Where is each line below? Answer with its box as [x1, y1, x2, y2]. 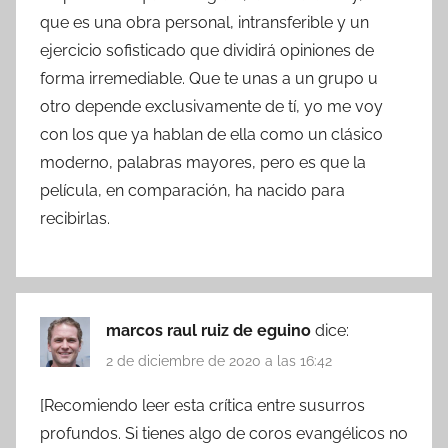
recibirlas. [40, 208, 110, 228]
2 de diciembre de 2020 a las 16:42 [106, 353, 332, 370]
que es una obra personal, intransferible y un [40, 12, 369, 32]
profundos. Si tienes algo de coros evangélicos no [40, 424, 408, 444]
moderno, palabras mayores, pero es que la [40, 152, 366, 172]
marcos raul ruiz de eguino [106, 320, 315, 340]
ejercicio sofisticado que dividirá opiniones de [40, 40, 374, 60]
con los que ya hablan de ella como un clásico [40, 124, 383, 144]
